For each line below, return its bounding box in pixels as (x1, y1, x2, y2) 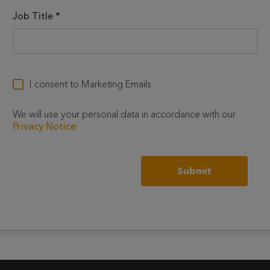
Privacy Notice (13, 120, 76, 132)
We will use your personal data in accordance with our (13, 108, 236, 120)
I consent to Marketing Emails (30, 78, 151, 90)
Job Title (13, 10, 53, 22)
